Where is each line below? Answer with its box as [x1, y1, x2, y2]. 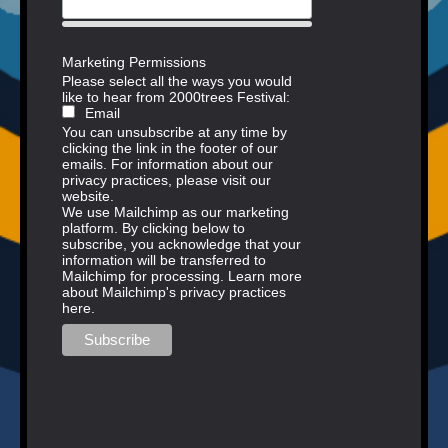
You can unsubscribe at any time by [62, 124, 287, 141]
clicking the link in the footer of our [62, 140, 278, 157]
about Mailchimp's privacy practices [62, 284, 286, 301]
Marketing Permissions [62, 54, 206, 71]
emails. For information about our [62, 156, 273, 173]
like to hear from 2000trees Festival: [62, 89, 290, 106]
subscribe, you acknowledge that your [62, 236, 301, 253]
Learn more [228, 268, 302, 285]
